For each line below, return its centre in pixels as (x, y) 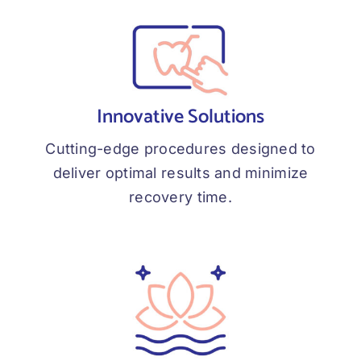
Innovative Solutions (180, 118)
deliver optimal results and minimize (180, 173)
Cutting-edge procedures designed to (180, 149)
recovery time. (180, 197)
